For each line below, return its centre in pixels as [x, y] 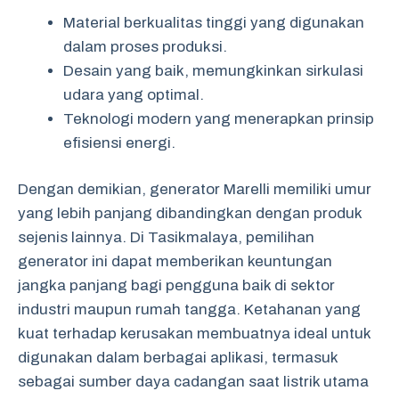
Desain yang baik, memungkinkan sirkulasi [213, 70]
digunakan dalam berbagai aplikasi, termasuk [178, 358]
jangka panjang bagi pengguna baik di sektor [176, 285]
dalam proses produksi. [145, 46]
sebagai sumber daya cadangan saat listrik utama [193, 382]
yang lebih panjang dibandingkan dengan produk [190, 213]
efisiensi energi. [119, 142]
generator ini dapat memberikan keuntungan [175, 261]
